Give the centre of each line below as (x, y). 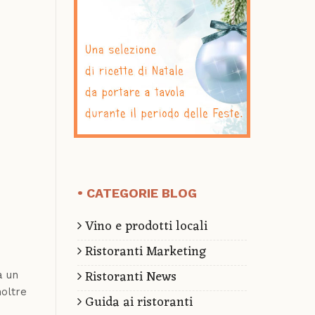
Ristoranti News (129, 277)
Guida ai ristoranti (137, 302)
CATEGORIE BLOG (141, 193)
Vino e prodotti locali (144, 226)
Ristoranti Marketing (143, 251)
